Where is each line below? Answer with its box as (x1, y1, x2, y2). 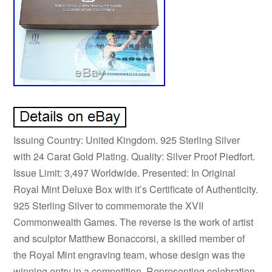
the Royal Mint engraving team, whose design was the (13, 247, 246, 262)
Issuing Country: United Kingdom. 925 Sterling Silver (13, 132, 240, 147)
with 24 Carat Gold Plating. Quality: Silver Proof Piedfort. (13, 149, 256, 163)
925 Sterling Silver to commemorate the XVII (13, 198, 204, 212)
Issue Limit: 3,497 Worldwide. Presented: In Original (13, 165, 236, 180)
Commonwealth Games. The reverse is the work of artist (13, 214, 254, 229)
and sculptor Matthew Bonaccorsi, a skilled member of (13, 231, 245, 245)
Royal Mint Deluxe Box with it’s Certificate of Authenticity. (13, 182, 259, 196)
